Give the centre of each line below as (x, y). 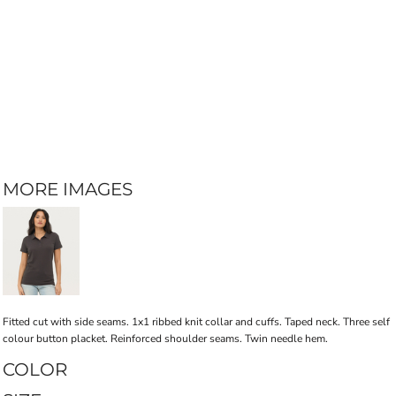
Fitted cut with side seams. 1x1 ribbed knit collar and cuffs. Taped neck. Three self (196, 322)
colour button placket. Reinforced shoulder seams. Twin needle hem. (165, 339)
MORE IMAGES (68, 189)
